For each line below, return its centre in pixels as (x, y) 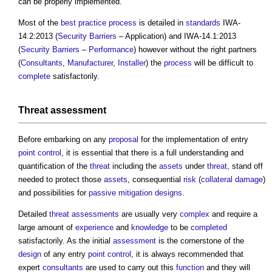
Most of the (39, 22)
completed (209, 227)
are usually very (149, 214)
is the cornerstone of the (200, 240)
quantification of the (54, 166)
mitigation (135, 192)
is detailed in (161, 22)
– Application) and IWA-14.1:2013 (176, 36)
